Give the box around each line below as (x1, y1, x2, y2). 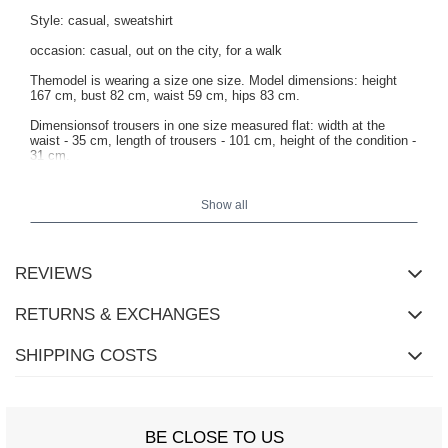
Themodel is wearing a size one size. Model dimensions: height (30, 73, 397, 89)
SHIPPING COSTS (15, 346, 157, 366)
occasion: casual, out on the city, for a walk (30, 43, 282, 59)
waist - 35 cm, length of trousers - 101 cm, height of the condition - (30, 133, 416, 149)
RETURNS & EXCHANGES (15, 305, 220, 325)
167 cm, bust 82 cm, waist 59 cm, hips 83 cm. (30, 88, 300, 104)
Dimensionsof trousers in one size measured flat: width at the (30, 118, 385, 134)
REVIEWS (15, 264, 92, 284)
